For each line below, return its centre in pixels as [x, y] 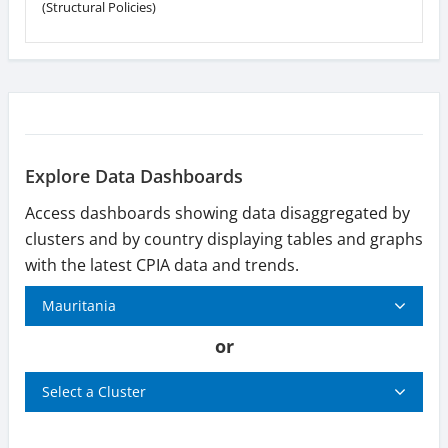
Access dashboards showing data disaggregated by [217, 212]
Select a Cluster [94, 391]
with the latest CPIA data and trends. [162, 264]
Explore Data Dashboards [134, 175]
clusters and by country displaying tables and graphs [224, 238]
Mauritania [79, 305]
